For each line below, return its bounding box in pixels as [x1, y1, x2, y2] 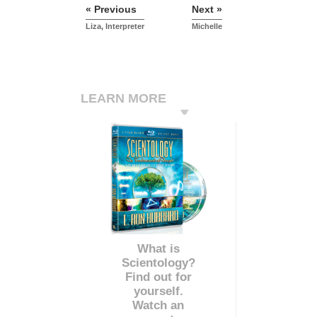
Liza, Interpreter [86, 22, 144, 31]
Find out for [125, 270, 192, 284]
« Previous [86, 4, 137, 16]
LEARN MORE [81, 91, 166, 106]
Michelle [192, 22, 222, 31]
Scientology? [121, 256, 195, 270]
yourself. [133, 284, 183, 299]
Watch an [132, 299, 184, 313]
